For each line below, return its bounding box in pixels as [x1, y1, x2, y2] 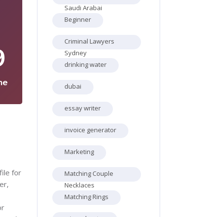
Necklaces [64, 181, 94, 189]
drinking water [64, 60, 107, 69]
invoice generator [64, 125, 116, 134]
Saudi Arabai [64, 3, 102, 12]
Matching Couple [64, 169, 113, 178]
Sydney [64, 48, 87, 57]
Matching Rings [64, 192, 108, 201]
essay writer [64, 104, 101, 112]
